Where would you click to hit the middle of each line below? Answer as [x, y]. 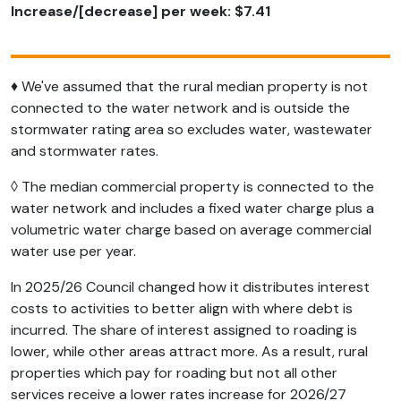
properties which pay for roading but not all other [174, 372]
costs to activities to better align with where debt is [182, 308]
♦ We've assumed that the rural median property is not [189, 86]
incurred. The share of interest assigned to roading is [184, 329]
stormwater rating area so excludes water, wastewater [192, 129]
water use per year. [75, 251]
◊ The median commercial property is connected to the [192, 186]
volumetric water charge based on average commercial [191, 229]
